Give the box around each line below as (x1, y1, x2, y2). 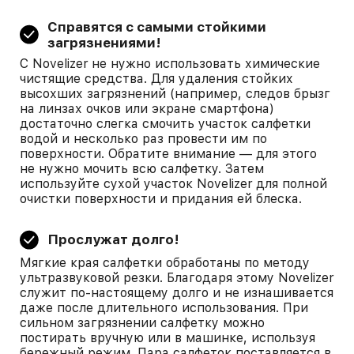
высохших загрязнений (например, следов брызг (20, 86, 330, 101)
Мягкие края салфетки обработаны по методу (20, 255, 310, 270)
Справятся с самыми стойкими (47, 19, 266, 35)
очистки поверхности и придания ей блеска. (20, 191, 302, 206)
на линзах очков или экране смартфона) (20, 101, 274, 116)
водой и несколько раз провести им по (20, 131, 267, 146)
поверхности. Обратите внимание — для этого (20, 146, 317, 161)
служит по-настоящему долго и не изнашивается (20, 285, 333, 300)
